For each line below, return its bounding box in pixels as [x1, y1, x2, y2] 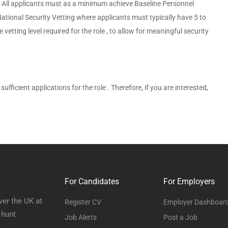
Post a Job [163, 213, 197, 221]
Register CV [65, 198, 102, 206]
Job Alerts [65, 213, 97, 221]
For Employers [163, 177, 215, 186]
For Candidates [65, 177, 120, 186]
